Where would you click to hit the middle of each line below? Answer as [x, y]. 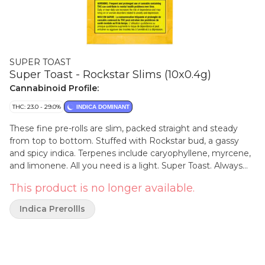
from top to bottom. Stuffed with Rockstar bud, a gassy [124, 141]
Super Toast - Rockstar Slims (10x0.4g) [110, 75]
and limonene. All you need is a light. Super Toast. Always [126, 166]
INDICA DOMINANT [103, 107]
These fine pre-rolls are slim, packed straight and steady [124, 128]
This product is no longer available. [102, 188]
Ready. [24, 178]
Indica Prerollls [52, 209]
